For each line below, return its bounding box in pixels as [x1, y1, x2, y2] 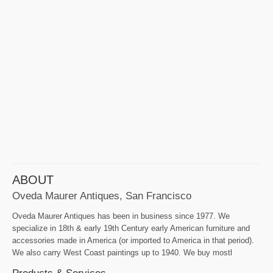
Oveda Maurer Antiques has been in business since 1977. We [12, 211, 230, 221]
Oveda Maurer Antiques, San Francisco [12, 189, 191, 202]
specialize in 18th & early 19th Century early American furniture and [12, 223, 250, 233]
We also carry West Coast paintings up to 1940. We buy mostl [12, 247, 232, 257]
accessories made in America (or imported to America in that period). [12, 235, 254, 245]
